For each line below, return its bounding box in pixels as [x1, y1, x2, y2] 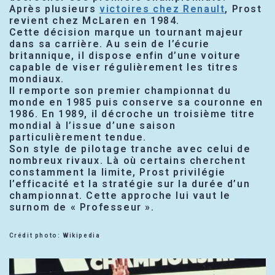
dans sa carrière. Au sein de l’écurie [9, 37, 210, 50]
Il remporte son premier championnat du [9, 84, 231, 96]
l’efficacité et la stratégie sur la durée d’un [9, 177, 250, 190]
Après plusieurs [9, 2, 100, 15]
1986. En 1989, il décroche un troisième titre [9, 107, 255, 120]
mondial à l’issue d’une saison [9, 119, 176, 131]
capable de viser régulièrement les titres [9, 61, 239, 73]
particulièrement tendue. [9, 131, 147, 143]
